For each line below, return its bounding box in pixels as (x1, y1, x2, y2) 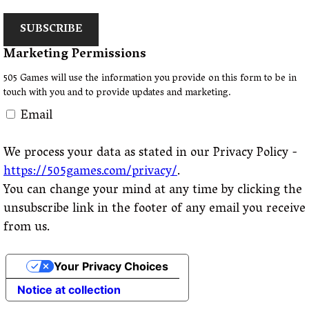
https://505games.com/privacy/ (3, 161, 177, 184)
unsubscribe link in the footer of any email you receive (3, 198, 306, 221)
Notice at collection (17, 283, 121, 297)
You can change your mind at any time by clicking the (3, 179, 302, 203)
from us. (3, 217, 50, 240)
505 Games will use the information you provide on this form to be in (3, 70, 297, 88)
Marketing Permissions (3, 43, 146, 67)
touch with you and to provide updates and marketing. (3, 84, 231, 103)
